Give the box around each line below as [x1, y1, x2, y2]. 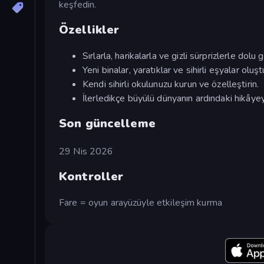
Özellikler [59, 22, 120, 38]
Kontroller [59, 169, 124, 185]
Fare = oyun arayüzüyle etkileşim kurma [59, 196, 222, 209]
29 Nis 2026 [59, 144, 114, 158]
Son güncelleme [59, 115, 156, 131]
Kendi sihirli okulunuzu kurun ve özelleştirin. [82, 77, 259, 91]
